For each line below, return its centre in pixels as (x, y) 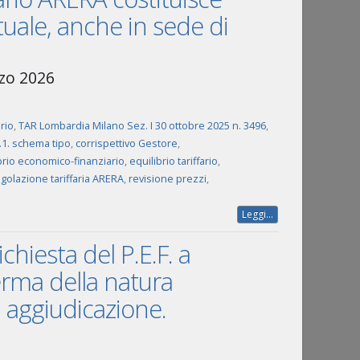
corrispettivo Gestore (126, 143)
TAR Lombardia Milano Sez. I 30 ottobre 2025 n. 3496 (142, 126)
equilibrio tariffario (173, 161)
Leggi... (258, 214)
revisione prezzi (167, 179)
